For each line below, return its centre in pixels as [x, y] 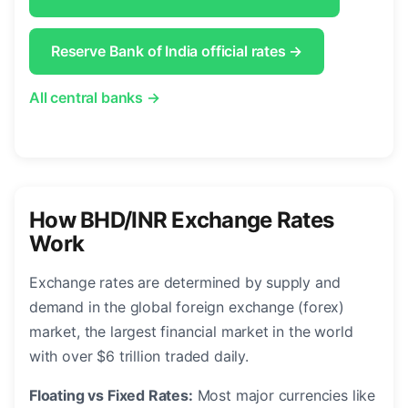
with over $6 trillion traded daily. [139, 357]
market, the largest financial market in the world [191, 332]
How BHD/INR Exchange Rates [182, 220]
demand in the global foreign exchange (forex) [187, 307]
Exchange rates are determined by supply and [185, 283]
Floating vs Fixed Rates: [111, 396]
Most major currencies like [284, 396]
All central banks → [95, 98]
